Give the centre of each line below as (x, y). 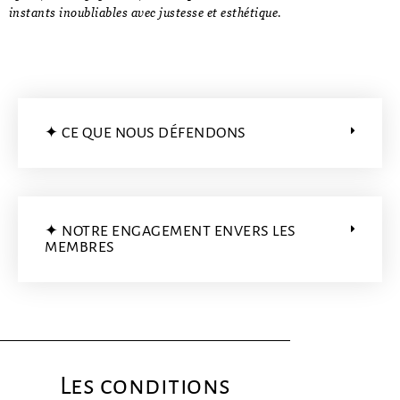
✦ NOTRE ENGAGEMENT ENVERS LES (171, 231)
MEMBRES (80, 247)
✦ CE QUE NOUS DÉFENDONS (146, 133)
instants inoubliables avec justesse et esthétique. (145, 12)
